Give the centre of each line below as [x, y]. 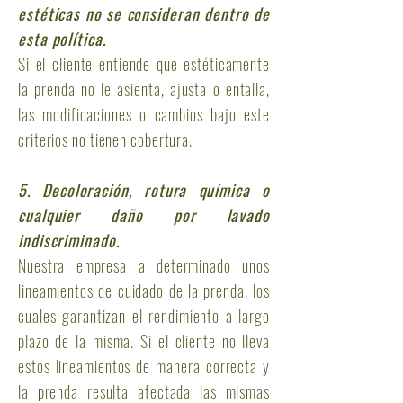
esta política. [62, 39]
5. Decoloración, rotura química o [144, 190]
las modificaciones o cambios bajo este [144, 114]
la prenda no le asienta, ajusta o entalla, [144, 89]
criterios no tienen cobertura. [105, 139]
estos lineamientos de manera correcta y [144, 366]
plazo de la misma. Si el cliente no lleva [144, 341]
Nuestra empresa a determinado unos [144, 265]
